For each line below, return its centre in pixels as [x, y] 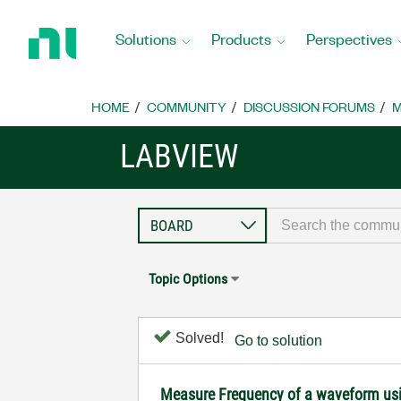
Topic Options [188, 279]
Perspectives [349, 38]
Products [241, 38]
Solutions [146, 38]
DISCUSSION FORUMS [309, 107]
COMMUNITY [187, 107]
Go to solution [279, 341]
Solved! [198, 338]
